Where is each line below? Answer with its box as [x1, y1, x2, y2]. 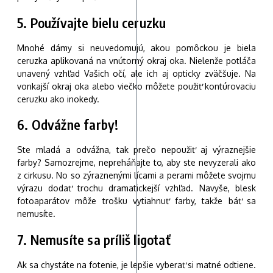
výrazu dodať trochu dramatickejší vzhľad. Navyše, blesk [17, 183, 256, 194]
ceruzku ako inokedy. [17, 93, 99, 104]
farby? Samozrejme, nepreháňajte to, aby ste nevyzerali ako [17, 157, 256, 168]
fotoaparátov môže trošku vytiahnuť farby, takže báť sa [17, 196, 256, 207]
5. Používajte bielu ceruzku [17, 13, 166, 31]
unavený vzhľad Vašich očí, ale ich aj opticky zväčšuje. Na [17, 68, 256, 79]
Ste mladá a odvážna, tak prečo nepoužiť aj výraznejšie [17, 144, 256, 155]
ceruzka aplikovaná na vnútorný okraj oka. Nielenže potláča [17, 55, 256, 66]
